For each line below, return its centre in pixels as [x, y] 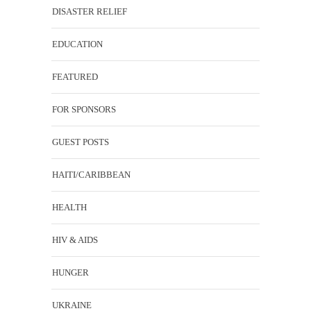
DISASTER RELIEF [90, 11]
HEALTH [69, 207]
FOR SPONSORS [84, 109]
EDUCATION [77, 44]
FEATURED [75, 76]
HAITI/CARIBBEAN [91, 174]
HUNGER [70, 272]
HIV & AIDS [75, 239]
